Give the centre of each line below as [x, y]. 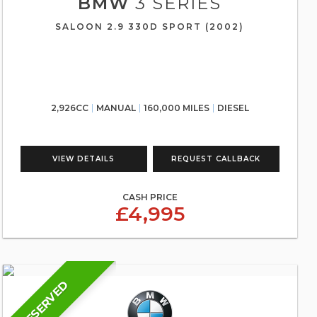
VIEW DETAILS [84, 159]
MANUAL [116, 108]
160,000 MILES [176, 108]
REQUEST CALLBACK [216, 159]
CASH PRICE [150, 197]
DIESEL [233, 108]
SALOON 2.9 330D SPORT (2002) [150, 27]
